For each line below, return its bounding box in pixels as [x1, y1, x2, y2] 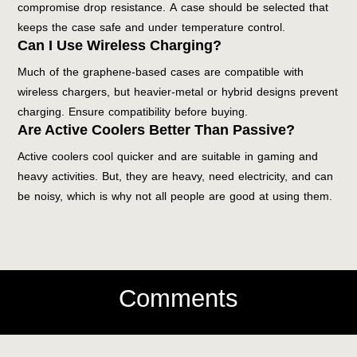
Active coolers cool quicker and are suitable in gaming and [18, 145, 319, 167]
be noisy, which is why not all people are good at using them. [18, 185, 333, 207]
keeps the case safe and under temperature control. [18, 16, 286, 38]
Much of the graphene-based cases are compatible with [18, 61, 304, 83]
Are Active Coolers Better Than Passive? [18, 121, 296, 138]
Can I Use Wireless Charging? [18, 37, 222, 53]
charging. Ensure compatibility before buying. [18, 100, 249, 123]
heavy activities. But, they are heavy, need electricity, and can [18, 165, 334, 187]
